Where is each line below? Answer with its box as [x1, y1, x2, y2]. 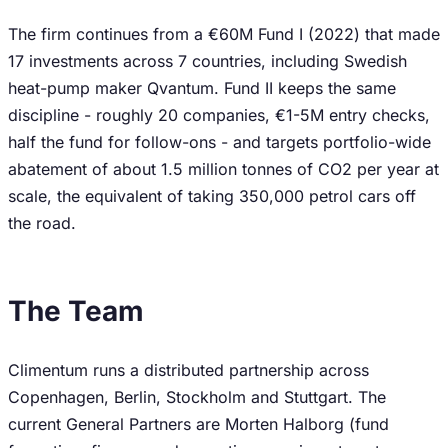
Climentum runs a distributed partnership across [8, 360, 369, 380]
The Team [8, 294, 144, 328]
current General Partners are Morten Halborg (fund [8, 414, 389, 434]
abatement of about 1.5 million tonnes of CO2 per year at [8, 159, 439, 179]
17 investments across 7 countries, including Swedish [8, 51, 407, 71]
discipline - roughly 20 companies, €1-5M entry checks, [8, 105, 430, 125]
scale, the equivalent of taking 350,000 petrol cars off [8, 186, 416, 206]
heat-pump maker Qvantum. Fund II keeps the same [8, 78, 396, 98]
